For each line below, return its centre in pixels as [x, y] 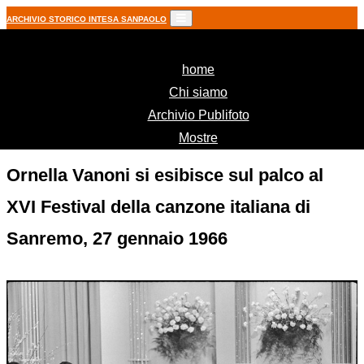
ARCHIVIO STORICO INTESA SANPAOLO [87, 19]
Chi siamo [198, 92]
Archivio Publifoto [198, 115]
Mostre [198, 138]
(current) [238, 69]
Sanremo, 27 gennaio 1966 [117, 238]
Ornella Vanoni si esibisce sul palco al [165, 175]
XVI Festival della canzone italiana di [158, 207]
